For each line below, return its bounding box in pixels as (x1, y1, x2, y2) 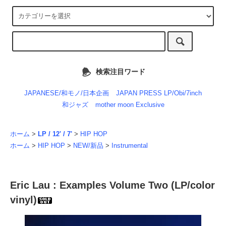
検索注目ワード (95, 67, 145, 76)
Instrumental (111, 142, 148, 150)
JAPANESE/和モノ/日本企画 (24, 90, 109, 97)
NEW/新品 (73, 142, 103, 150)
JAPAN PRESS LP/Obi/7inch (116, 90, 202, 97)
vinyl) (10, 194, 37, 206)
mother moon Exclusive (95, 101, 164, 109)
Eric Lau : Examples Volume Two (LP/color (10, 180, 215, 191)
